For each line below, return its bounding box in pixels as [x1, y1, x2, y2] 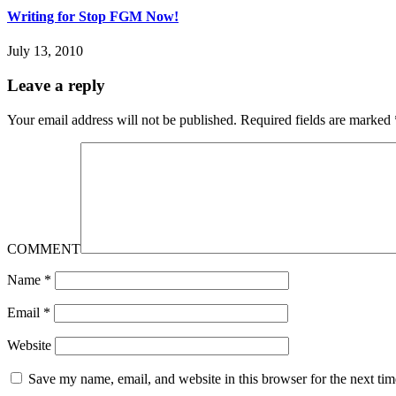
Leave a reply [7, 76, 105, 95]
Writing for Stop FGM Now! [7, 9, 179, 25]
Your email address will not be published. [7, 111, 237, 127]
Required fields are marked [240, 111, 394, 127]
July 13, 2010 [7, 43, 83, 59]
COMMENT [7, 240, 80, 256]
